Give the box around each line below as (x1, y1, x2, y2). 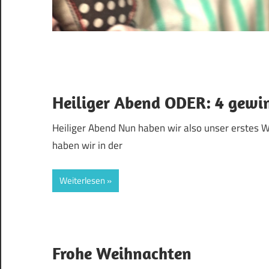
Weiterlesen (59, 174, 105, 188)
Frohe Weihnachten (52, 243, 192, 264)
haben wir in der (52, 137, 122, 153)
